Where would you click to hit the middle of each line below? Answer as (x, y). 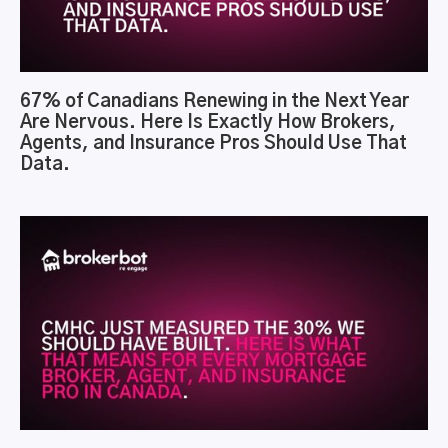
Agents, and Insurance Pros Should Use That (213, 144)
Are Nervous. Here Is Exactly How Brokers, (208, 123)
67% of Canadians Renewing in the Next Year (214, 102)
